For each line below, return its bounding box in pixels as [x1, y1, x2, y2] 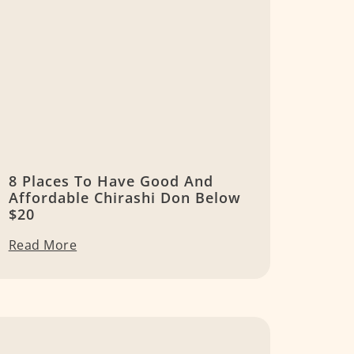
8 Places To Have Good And [8, 171, 213, 191]
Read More [8, 236, 77, 254]
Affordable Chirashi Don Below [8, 188, 241, 208]
